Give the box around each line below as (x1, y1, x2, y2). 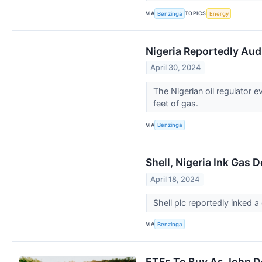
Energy (209, 10, 229, 17)
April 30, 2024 (150, 63, 201, 73)
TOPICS (185, 10, 206, 17)
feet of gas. (153, 98, 201, 109)
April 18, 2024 (150, 174, 200, 184)
